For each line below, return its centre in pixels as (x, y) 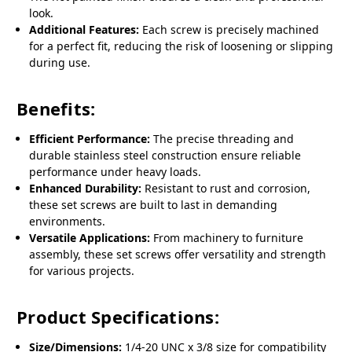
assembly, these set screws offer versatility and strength (178, 255)
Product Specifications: (118, 317)
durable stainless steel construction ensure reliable (165, 156)
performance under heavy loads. (115, 172)
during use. (60, 63)
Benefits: (56, 109)
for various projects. (82, 271)
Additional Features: (84, 30)
